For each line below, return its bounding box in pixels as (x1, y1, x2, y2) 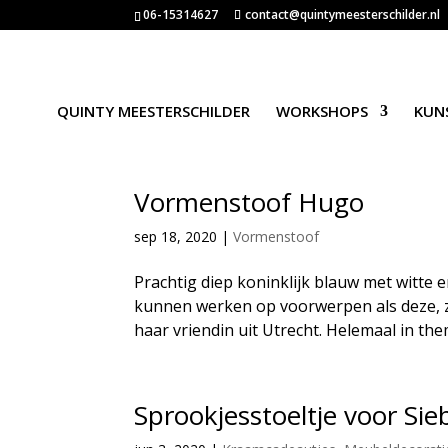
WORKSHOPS (275, 101, 368, 121)
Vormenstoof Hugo (134, 184, 365, 220)
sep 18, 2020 (134, 227, 218, 246)
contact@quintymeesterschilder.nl (245, 6, 441, 23)
